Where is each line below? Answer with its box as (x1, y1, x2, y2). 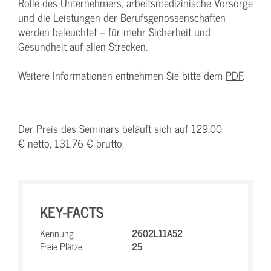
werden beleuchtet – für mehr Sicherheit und (18, 23, 211, 41)
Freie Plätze (40, 238, 82, 254)
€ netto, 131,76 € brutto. (18, 134, 124, 152)
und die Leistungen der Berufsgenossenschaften (18, 8, 226, 26)
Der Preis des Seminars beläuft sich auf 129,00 (18, 120, 222, 137)
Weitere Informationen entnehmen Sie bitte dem (18, 67, 226, 84)
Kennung (40, 225, 74, 241)
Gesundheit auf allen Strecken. (18, 38, 148, 55)
